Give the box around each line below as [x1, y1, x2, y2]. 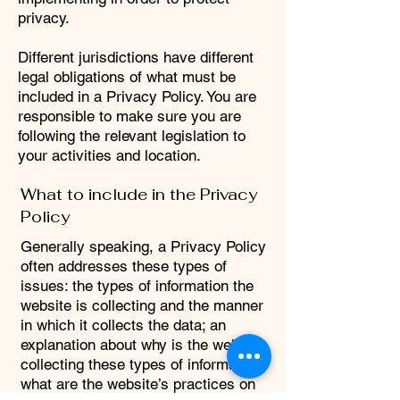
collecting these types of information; [21, 355, 264, 373]
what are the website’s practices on [21, 375, 255, 393]
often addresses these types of [21, 257, 227, 275]
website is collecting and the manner [21, 296, 263, 314]
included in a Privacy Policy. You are [18, 87, 256, 105]
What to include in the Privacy [21, 184, 257, 204]
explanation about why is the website [21, 336, 263, 354]
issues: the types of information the [21, 277, 254, 295]
